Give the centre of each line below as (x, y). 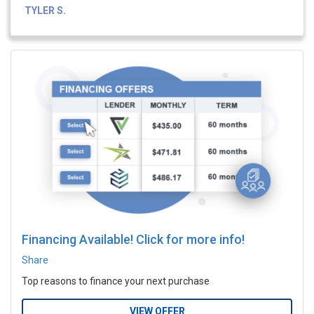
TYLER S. (45, 11)
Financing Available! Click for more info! (133, 239)
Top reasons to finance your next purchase (116, 281)
